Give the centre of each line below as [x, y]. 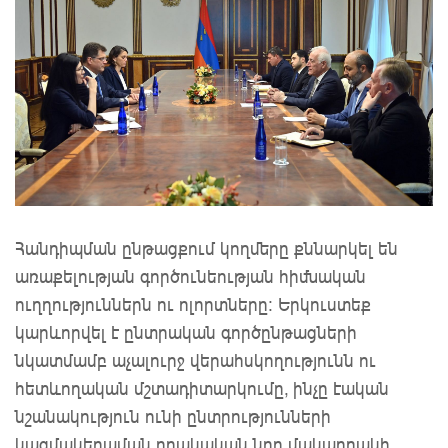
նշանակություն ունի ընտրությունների [173, 415]
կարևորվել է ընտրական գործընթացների [186, 331]
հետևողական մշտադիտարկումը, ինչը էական [202, 387]
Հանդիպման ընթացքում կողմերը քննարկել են [206, 247]
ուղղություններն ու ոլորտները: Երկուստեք [193, 303]
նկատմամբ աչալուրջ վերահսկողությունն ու [195, 359]
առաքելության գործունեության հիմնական [190, 275]
